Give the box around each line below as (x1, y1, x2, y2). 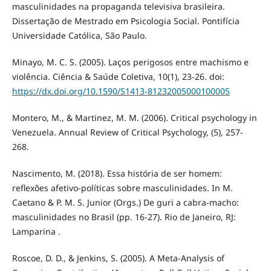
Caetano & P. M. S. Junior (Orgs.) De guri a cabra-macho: (11, 196, 239, 208)
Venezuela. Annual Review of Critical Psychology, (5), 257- (11, 126, 243, 138)
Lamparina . (11, 225, 60, 237)
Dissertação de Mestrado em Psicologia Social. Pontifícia (11, 15, 240, 27)
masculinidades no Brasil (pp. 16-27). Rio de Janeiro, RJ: (11, 211, 236, 223)
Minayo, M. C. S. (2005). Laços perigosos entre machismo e (11, 56, 249, 68)
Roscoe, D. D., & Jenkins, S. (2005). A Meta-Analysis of (11, 252, 224, 264)
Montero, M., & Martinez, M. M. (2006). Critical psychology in (11, 111, 257, 123)
